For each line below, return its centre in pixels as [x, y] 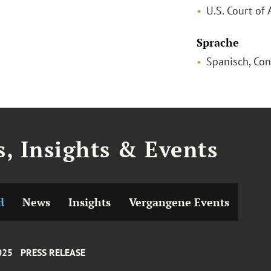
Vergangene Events [179, 202]
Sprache [217, 42]
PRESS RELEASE [53, 252]
